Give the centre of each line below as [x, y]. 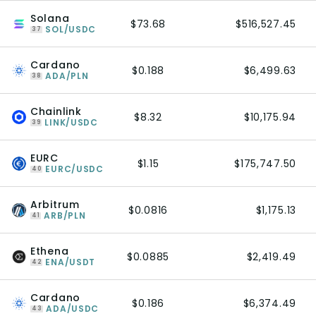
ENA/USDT [71, 262]
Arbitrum [55, 205]
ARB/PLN [65, 215]
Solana [50, 18]
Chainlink [56, 111]
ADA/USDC [73, 309]
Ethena [50, 251]
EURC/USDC [74, 169]
